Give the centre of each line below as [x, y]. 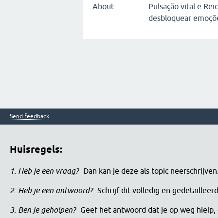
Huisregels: [36, 150]
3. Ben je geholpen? [43, 209]
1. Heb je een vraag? [44, 171]
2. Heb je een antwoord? [51, 190]
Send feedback [29, 116]
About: [104, 6]
